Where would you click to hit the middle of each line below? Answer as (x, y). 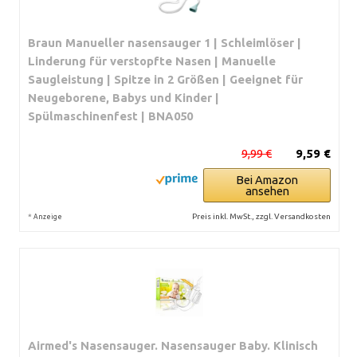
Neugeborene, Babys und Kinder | (124, 97)
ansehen (267, 190)
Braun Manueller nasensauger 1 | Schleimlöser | (165, 42)
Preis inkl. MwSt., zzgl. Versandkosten (261, 216)
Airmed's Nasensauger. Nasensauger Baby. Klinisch (173, 345)
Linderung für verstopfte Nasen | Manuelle (152, 61)
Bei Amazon (267, 179)
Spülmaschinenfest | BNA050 (110, 116)
